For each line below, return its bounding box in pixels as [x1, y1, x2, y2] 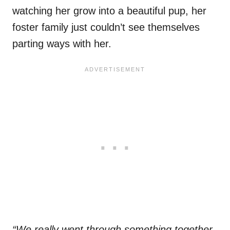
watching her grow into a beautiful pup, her [12, 5, 206, 17]
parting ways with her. [12, 38, 114, 50]
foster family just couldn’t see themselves [12, 22, 200, 33]
